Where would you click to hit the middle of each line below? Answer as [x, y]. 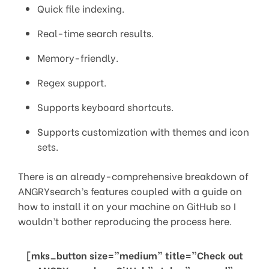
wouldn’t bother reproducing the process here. [125, 220]
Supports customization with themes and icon [143, 131]
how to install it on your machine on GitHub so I [127, 205]
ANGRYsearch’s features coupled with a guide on [130, 190]
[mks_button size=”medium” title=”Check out [134, 255]
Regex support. [72, 82]
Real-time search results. [95, 32]
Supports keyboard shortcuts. [105, 106]
